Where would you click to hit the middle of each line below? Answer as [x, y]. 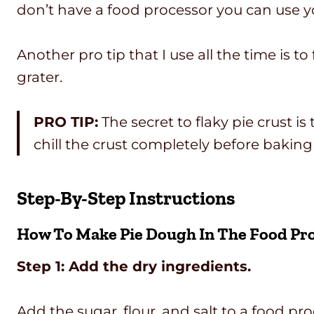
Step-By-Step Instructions [126, 198]
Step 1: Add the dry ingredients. [134, 267]
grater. [40, 77]
